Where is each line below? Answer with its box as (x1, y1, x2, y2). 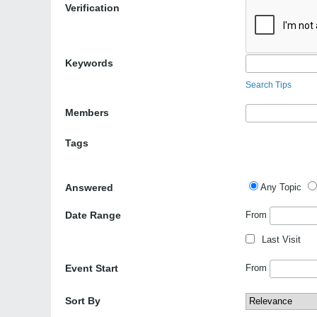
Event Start (65, 263, 118, 274)
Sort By (65, 295, 100, 306)
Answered (65, 182, 113, 193)
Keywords (65, 57, 113, 69)
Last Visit (262, 234, 301, 245)
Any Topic (260, 182, 301, 192)
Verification (65, 2, 120, 13)
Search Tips (246, 80, 292, 90)
